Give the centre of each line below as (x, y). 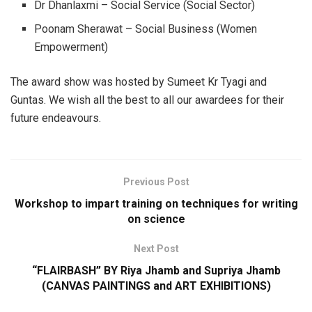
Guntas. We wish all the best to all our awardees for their (147, 100)
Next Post (156, 249)
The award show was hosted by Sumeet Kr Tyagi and (139, 82)
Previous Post (156, 182)
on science (156, 219)
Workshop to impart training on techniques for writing (156, 204)
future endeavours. (56, 118)
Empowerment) (71, 47)
